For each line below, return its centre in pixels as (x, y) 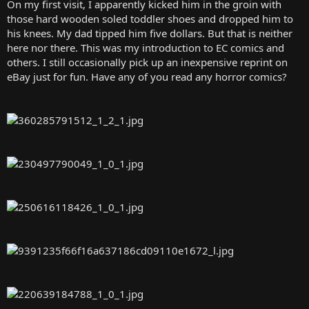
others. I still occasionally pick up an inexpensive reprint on (147, 62)
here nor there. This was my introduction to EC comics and (146, 47)
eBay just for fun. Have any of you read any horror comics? (147, 76)
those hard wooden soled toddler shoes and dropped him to (150, 18)
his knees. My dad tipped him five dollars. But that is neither (150, 33)
